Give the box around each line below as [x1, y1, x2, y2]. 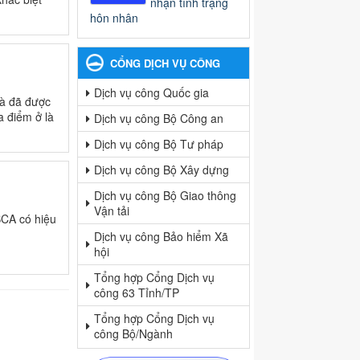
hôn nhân [90, 10, 138, 27]
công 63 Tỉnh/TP [94, 284, 179, 301]
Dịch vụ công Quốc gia [94, 84, 209, 101]
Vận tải [94, 202, 129, 219]
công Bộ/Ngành [94, 325, 173, 342]
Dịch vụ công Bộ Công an [94, 110, 223, 127]
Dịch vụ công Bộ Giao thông [94, 187, 236, 204]
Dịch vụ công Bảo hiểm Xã [94, 228, 228, 245]
